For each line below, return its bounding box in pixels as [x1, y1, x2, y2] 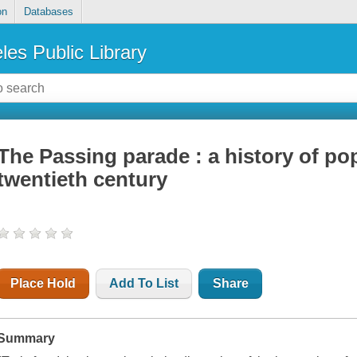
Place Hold [10, 277, 76, 291]
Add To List [109, 277, 179, 291]
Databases [23, 6, 73, 18]
